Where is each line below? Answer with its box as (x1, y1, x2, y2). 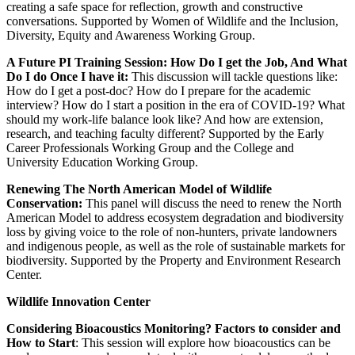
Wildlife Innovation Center (6, 294, 151, 308)
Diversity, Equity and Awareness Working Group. (6, 28, 255, 42)
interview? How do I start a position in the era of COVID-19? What (6, 97, 345, 112)
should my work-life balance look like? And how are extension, (6, 112, 323, 126)
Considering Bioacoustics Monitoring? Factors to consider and (6, 321, 341, 335)
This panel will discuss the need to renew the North (86, 196, 342, 210)
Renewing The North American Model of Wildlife (6, 181, 272, 196)
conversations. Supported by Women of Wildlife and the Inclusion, (6, 13, 338, 28)
